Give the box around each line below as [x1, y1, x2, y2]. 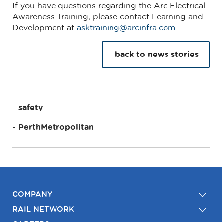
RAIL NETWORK [12, 206, 74, 214]
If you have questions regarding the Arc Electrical [12, 2, 205, 10]
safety [18, 104, 43, 112]
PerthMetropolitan [18, 123, 94, 132]
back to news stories [115, 51, 199, 59]
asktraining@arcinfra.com [77, 24, 175, 32]
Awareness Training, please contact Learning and [12, 13, 203, 21]
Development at [12, 24, 77, 32]
